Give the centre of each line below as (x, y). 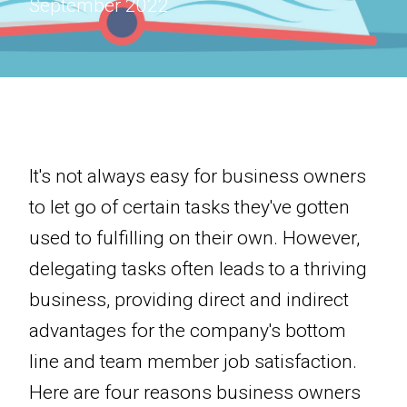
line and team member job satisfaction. (193, 362)
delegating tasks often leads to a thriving (198, 269)
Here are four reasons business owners (195, 393)
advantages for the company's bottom (188, 331)
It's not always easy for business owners (198, 177)
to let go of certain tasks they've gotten (189, 208)
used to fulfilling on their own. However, (194, 238)
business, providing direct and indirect (189, 300)
